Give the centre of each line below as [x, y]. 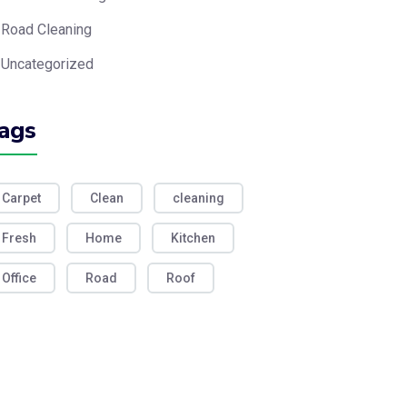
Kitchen [193, 238]
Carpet [21, 198]
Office [19, 278]
